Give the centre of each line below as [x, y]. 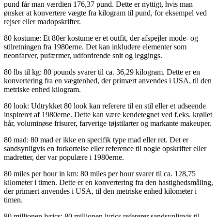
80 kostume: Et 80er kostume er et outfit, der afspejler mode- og [101, 38]
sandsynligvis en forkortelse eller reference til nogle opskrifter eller [105, 148]
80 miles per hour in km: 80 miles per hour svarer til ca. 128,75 [100, 173]
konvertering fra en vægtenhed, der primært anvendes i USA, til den [108, 80]
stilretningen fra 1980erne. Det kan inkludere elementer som [95, 46]
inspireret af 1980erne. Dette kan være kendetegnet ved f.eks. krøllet [108, 114]
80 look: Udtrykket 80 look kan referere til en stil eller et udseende [105, 106]
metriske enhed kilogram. [42, 89]
